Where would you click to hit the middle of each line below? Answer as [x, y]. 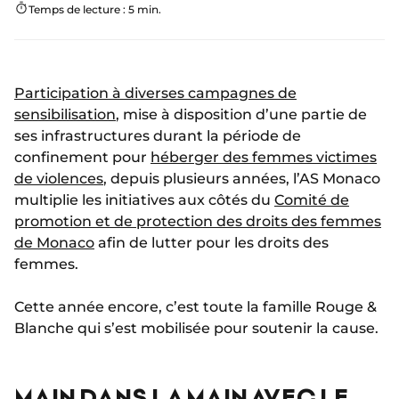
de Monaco [54, 242]
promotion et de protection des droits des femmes [198, 221]
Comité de [312, 199]
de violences [59, 178]
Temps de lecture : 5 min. [95, 9]
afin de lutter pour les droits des [212, 242]
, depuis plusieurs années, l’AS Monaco [242, 178]
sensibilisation [65, 114]
